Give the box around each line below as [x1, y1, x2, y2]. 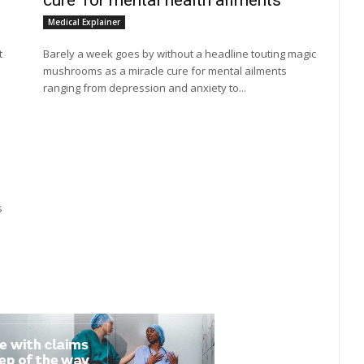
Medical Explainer [48, 16, 121, 28]
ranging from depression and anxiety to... [43, 80, 247, 95]
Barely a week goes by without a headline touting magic [43, 46, 317, 61]
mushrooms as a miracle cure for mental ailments [43, 63, 288, 78]
